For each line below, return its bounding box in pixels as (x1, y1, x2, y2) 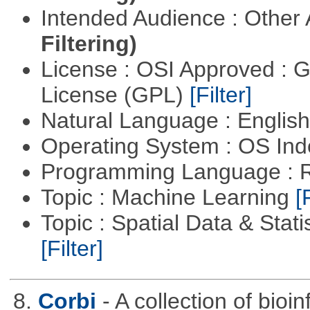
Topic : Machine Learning (40, 184, 295, 210)
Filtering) (40, 30, 137, 56)
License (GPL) (40, 82, 190, 107)
